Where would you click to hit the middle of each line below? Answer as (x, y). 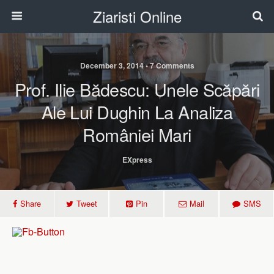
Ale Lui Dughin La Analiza (137, 112)
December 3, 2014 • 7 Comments (137, 65)
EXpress (137, 160)
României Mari (137, 134)
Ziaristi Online (137, 16)
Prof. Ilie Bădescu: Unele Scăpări (137, 89)
